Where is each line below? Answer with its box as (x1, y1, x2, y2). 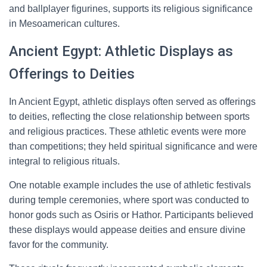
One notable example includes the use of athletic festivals (9, 180, 251, 190)
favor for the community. (9, 240, 108, 250)
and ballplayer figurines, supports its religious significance (9, 4, 253, 14)
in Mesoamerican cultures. (9, 18, 120, 29)
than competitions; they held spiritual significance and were (9, 141, 257, 151)
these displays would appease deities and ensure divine (9, 225, 246, 235)
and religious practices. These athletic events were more (9, 126, 246, 136)
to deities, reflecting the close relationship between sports (9, 111, 250, 122)
